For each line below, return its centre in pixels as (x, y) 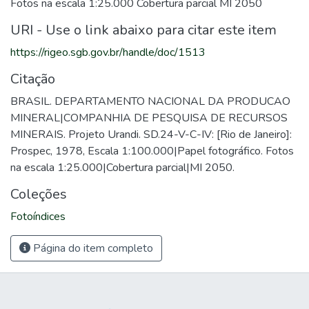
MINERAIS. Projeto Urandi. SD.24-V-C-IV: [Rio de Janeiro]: (151, 134)
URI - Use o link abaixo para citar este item (143, 30)
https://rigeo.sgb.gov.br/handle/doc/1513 (108, 52)
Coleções (39, 194)
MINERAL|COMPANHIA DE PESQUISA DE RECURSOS (149, 118)
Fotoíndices (38, 217)
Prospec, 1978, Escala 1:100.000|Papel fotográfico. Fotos (152, 151)
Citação (33, 79)
